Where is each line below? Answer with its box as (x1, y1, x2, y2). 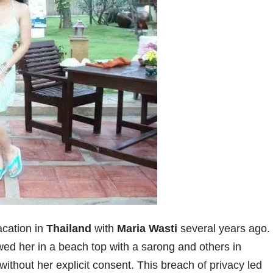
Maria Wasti (117, 222, 177, 235)
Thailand (46, 222, 91, 235)
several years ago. (177, 222, 270, 235)
